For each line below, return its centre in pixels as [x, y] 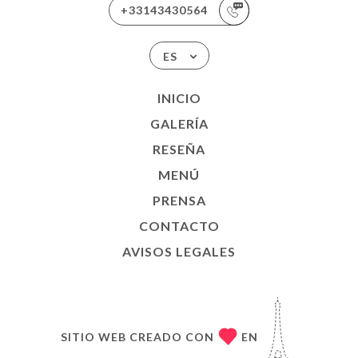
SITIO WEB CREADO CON [137, 336]
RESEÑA [179, 149]
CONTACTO [179, 226]
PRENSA [179, 200]
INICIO [179, 98]
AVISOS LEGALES [179, 251]
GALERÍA [179, 123]
